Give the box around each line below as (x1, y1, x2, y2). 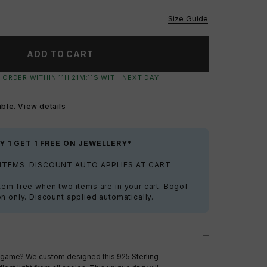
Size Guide (168, 13, 208, 23)
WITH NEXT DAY (98, 73, 159, 82)
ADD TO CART (26, 49, 94, 60)
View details (18, 101, 66, 111)
